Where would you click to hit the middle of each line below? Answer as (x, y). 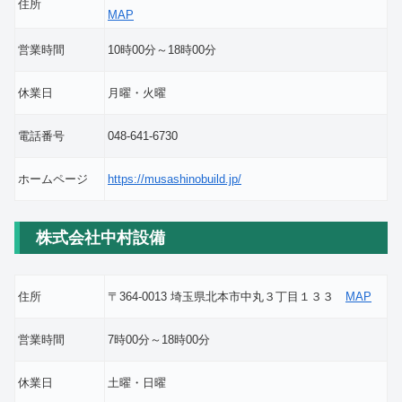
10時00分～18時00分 (162, 50)
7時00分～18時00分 (159, 339)
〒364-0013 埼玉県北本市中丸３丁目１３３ (227, 296)
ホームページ (53, 179)
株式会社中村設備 (100, 237)
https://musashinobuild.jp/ (175, 179)
